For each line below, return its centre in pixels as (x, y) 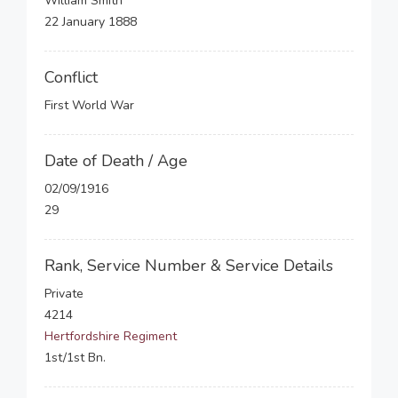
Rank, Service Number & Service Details (189, 266)
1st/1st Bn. (75, 358)
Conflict (71, 77)
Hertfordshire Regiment (111, 336)
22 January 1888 (91, 22)
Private (64, 294)
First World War (89, 105)
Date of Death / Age (116, 161)
